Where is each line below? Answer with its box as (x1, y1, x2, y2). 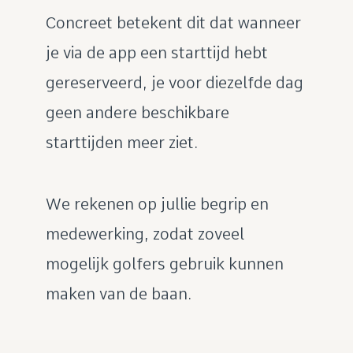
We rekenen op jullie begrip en (45, 195, 269, 214)
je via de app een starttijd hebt (45, 43, 268, 62)
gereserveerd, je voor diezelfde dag (45, 73, 303, 92)
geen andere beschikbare (45, 103, 229, 122)
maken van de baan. (45, 284, 191, 303)
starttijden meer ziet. (45, 133, 198, 152)
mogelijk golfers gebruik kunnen (45, 255, 284, 273)
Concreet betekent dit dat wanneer (45, 13, 301, 32)
